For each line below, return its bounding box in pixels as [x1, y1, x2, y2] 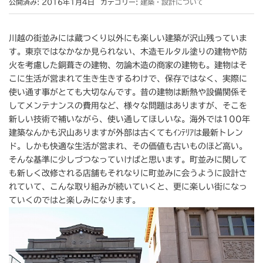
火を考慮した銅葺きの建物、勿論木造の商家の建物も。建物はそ [9, 61, 247, 69]
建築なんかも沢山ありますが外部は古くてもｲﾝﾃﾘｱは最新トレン [9, 129, 243, 137]
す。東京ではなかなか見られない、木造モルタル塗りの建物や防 [9, 48, 247, 56]
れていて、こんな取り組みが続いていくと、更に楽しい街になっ [9, 183, 247, 191]
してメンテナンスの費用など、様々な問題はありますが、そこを [9, 102, 247, 110]
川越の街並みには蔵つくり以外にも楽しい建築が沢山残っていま [9, 34, 247, 42]
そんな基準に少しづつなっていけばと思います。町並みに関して [9, 156, 247, 164]
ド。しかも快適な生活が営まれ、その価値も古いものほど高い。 [9, 142, 247, 150]
